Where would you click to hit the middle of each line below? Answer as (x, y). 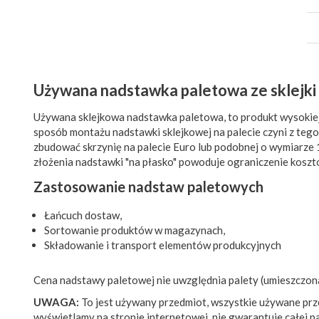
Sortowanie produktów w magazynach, (135, 230)
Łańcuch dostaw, (83, 215)
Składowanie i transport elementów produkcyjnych (163, 245)
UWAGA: (56, 302)
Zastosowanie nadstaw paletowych (148, 187)
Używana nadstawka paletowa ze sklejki (175, 90)
